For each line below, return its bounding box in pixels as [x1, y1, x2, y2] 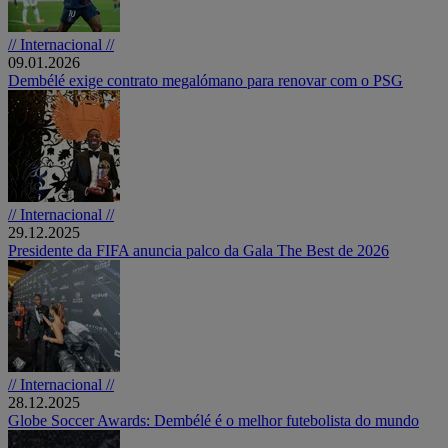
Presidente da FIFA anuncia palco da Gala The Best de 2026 [8, 241, 389, 259]
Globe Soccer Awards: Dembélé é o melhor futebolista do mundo [8, 411, 419, 429]
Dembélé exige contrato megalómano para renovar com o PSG [8, 71, 403, 89]
